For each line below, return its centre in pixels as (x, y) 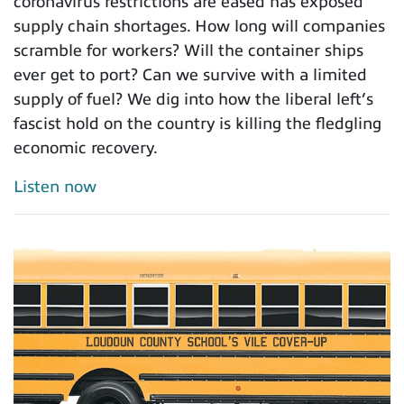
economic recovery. (86, 147)
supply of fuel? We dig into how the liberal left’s (193, 99)
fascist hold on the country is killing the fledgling (197, 123)
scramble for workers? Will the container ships (188, 50)
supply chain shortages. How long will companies (199, 26)
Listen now (55, 186)
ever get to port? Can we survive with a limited (190, 74)
